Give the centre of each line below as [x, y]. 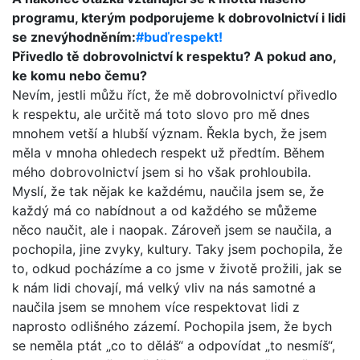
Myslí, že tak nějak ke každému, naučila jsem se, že [168, 191]
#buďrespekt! [179, 37]
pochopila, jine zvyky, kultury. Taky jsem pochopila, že [177, 249]
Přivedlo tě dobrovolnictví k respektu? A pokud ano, [174, 56]
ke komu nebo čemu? [80, 75]
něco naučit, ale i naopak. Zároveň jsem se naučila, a [172, 229]
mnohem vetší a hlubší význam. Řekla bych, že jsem [170, 133]
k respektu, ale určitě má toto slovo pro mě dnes [161, 114]
